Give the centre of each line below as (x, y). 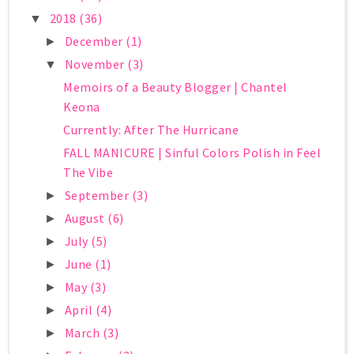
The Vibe (88, 172)
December (95, 41)
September (98, 195)
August (86, 218)
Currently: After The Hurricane (151, 129)
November (96, 64)
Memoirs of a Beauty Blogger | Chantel (175, 87)
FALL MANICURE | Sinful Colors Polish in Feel (192, 152)
